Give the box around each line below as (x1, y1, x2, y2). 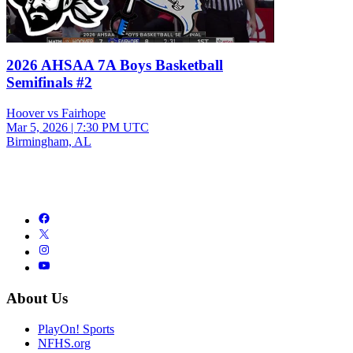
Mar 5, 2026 (6, 121, 68, 135)
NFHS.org (38, 336, 91, 350)
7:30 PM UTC (76, 121, 149, 135)
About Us (6, 289, 68, 307)
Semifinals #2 (6, 74, 92, 91)
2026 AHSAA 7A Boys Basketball (6, 57, 223, 74)
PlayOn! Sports (38, 321, 114, 336)
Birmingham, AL (6, 135, 91, 149)
